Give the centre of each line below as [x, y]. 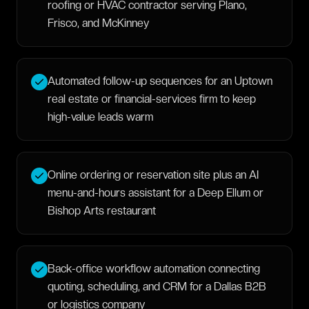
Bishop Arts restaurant [102, 211]
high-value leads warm [100, 117]
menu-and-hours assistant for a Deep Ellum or [156, 193]
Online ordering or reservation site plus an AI [153, 175]
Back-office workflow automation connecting [154, 269]
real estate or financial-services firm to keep [152, 99]
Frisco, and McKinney [98, 23]
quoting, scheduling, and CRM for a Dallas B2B [157, 287]
